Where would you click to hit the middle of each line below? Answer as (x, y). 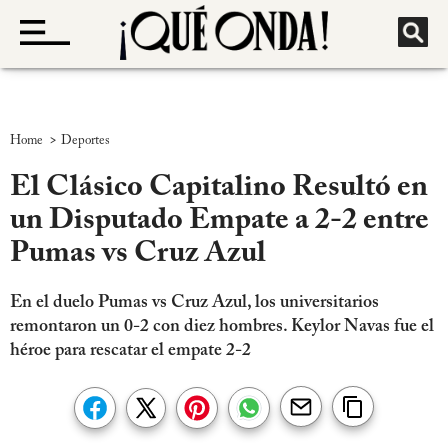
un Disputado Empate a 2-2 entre (219, 221)
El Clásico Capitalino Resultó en (219, 188)
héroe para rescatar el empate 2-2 (130, 351)
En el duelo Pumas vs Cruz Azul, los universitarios (194, 303)
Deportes (85, 140)
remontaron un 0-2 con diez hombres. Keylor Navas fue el (222, 327)
